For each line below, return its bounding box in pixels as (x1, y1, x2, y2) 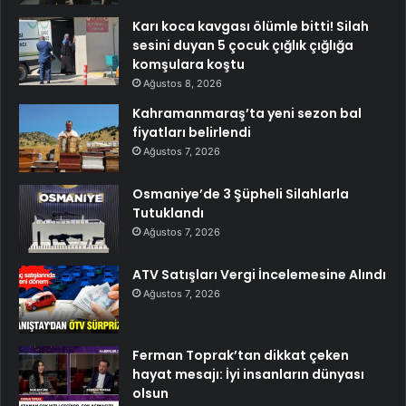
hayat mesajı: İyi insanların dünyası (132, 364, 364, 383)
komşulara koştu (132, 54, 245, 73)
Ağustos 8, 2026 (143, 76, 222, 90)
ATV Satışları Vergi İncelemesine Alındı (132, 265, 386, 284)
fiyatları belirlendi (132, 122, 251, 141)
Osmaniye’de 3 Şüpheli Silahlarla (132, 184, 349, 203)
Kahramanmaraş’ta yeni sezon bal (132, 103, 362, 122)
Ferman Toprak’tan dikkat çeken (132, 345, 349, 364)
